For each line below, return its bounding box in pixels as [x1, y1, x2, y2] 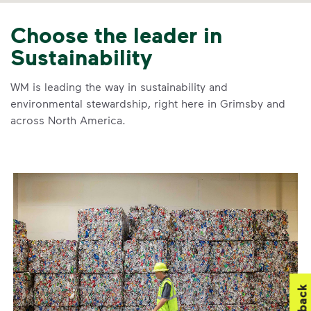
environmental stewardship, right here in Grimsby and [10, 96, 285, 110]
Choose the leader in [10, 21, 222, 48]
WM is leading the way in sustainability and [10, 80, 228, 93]
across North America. [10, 113, 126, 126]
